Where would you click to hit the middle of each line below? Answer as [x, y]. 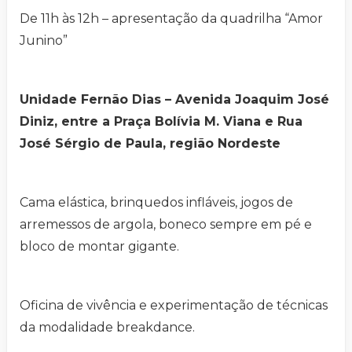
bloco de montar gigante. [99, 246]
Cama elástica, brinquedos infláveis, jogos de [156, 202]
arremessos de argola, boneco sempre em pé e [166, 224]
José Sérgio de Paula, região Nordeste [150, 143]
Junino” [44, 40]
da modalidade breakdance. [107, 327]
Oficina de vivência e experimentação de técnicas [174, 305]
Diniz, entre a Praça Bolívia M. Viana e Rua [161, 121]
